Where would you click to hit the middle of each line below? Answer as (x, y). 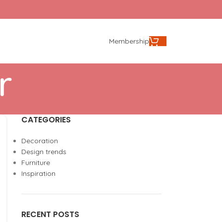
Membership (129, 41)
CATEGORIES (46, 120)
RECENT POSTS (50, 214)
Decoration (39, 141)
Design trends (44, 152)
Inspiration (38, 173)
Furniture (35, 163)
